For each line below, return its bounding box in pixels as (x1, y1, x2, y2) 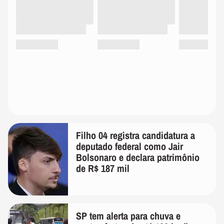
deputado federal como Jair (76, 139, 183, 153)
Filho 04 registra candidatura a (76, 128, 195, 142)
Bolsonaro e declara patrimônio (76, 150, 199, 164)
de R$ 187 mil (76, 161, 129, 175)
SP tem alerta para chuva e (76, 208, 180, 222)
